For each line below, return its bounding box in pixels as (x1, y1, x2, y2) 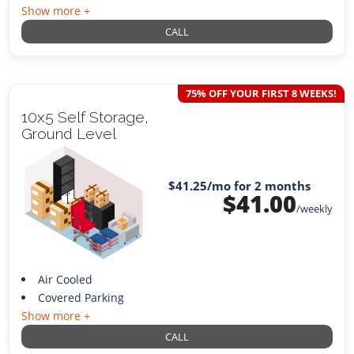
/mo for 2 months (206, 178, 311, 194)
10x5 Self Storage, (21, 107, 149, 126)
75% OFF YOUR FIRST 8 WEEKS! (185, 85, 337, 100)
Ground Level (21, 124, 117, 142)
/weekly (296, 201, 333, 217)
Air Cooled (37, 271, 92, 287)
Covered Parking (37, 289, 124, 305)
